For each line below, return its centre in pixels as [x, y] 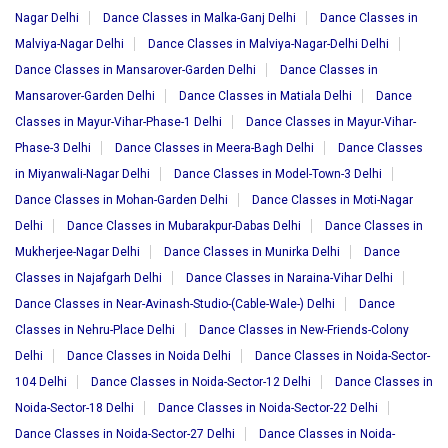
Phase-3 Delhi [53, 148]
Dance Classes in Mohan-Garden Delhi [121, 200]
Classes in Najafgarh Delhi [88, 278]
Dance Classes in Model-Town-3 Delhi [278, 174]
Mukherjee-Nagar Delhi [77, 252]
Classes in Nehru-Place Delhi [95, 330]
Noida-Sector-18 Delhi [74, 408]
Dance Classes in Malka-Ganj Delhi [199, 18]
